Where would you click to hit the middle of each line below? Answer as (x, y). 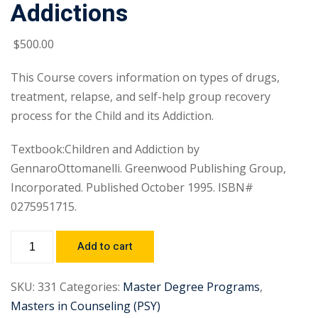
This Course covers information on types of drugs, (145, 77)
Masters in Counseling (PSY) (86, 306)
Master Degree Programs (191, 287)
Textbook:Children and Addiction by (105, 149)
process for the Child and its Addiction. (112, 116)
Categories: (90, 287)
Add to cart (105, 246)
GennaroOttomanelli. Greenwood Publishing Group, (148, 168)
